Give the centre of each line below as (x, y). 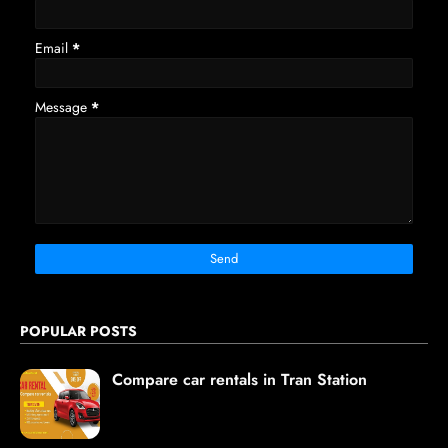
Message (63, 107)
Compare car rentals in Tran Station (239, 380)
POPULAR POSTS (78, 331)
